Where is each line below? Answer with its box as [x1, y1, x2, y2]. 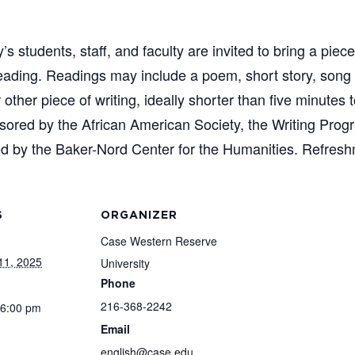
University [101, 255, 150, 272]
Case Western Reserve [101, 233, 217, 250]
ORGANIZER [101, 210, 177, 222]
